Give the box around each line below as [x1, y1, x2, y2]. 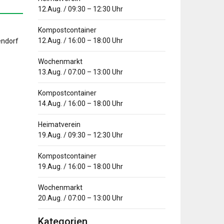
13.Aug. [38, 68, 62, 76]
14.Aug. [38, 99, 62, 108]
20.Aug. [38, 194, 62, 202]
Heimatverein [38, 120, 80, 129]
